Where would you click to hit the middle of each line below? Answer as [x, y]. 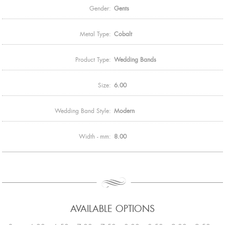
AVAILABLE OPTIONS [113, 209]
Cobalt [123, 34]
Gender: [100, 8]
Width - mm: [95, 136]
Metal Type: [95, 34]
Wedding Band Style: [83, 111]
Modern [124, 111]
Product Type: [93, 60]
